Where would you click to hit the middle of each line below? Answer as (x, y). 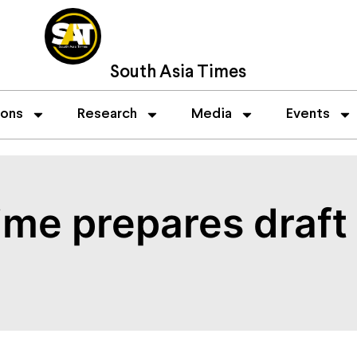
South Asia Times (178, 73)
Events (308, 114)
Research (107, 114)
